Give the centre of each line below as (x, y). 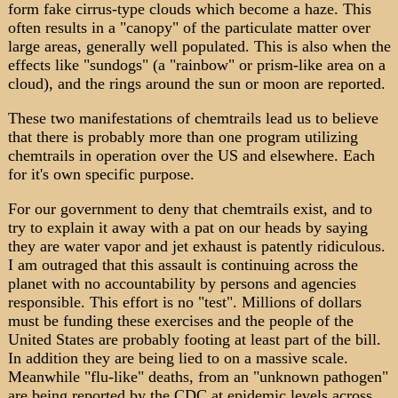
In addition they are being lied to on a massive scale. (178, 358)
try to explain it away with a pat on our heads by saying (187, 227)
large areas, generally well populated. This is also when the (199, 46)
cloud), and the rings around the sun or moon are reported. (196, 84)
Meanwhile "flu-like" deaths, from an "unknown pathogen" (198, 377)
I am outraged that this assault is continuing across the (183, 265)
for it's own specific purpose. (101, 174)
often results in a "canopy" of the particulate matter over (189, 28)
